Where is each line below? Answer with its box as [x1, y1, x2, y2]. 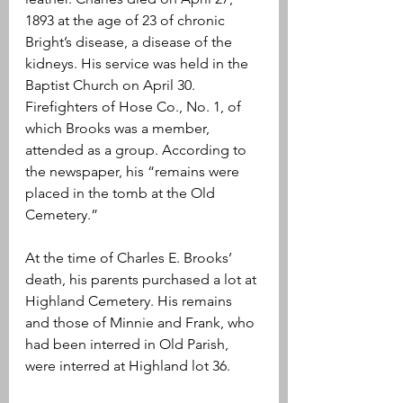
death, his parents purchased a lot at [25, 270, 260, 288]
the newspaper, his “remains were [25, 162, 243, 180]
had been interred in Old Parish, [25, 335, 232, 353]
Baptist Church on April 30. [25, 76, 199, 94]
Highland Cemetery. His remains [25, 291, 236, 309]
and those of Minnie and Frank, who [25, 313, 258, 331]
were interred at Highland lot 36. [25, 356, 230, 374]
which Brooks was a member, [25, 119, 213, 137]
